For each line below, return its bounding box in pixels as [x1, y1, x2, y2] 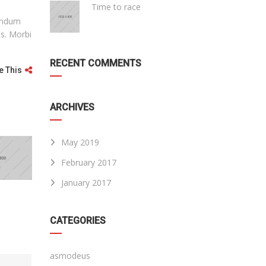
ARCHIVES [49, 102, 94, 113]
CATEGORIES [49, 215, 106, 226]
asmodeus [49, 250, 90, 261]
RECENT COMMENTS [49, 58, 141, 69]
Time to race [91, 1, 141, 12]
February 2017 [61, 157, 116, 168]
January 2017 [61, 177, 111, 188]
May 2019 [61, 137, 99, 148]
